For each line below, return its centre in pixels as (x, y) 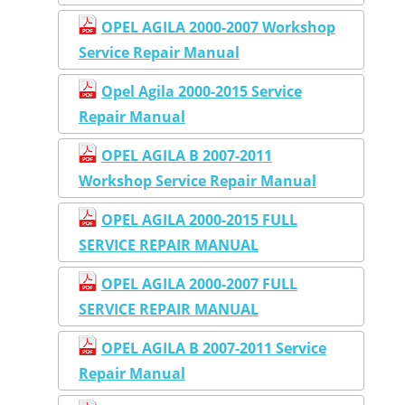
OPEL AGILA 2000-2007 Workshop (218, 27)
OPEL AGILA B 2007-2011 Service (213, 348)
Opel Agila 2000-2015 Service (201, 91)
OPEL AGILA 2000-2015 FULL (199, 219)
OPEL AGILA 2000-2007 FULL (199, 283)
